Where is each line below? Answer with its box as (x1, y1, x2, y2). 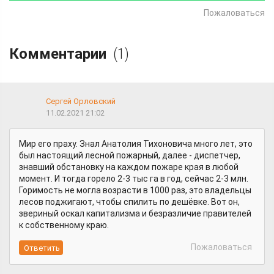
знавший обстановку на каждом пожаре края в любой (19, 162, 239, 172)
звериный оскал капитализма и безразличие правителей (19, 209, 251, 218)
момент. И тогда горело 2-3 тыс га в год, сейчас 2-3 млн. (19, 174, 248, 183)
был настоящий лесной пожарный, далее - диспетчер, (19, 150, 240, 160)
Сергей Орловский (46, 96, 116, 106)
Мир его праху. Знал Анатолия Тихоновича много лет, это (19, 139, 253, 149)
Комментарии (9, 45, 110, 62)
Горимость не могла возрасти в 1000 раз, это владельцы (19, 185, 251, 195)
